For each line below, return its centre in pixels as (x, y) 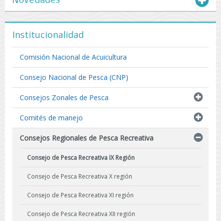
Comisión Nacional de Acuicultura (73, 57)
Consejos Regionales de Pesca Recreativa (87, 138)
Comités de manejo (51, 118)
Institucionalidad (48, 35)
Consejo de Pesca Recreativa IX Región (81, 158)
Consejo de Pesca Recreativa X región (80, 176)
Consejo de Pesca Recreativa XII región (81, 214)
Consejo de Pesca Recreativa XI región (80, 195)
